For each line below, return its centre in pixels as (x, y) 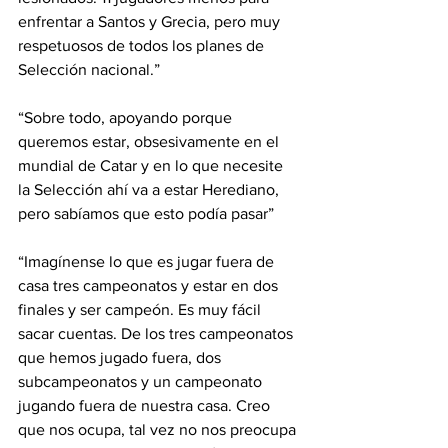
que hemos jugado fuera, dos (121, 357)
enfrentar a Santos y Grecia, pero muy (151, 21)
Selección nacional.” (89, 69)
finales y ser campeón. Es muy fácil (141, 309)
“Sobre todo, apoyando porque (127, 117)
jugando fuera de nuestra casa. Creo (146, 405)
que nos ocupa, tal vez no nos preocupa (159, 429)
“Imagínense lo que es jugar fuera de (148, 261)
